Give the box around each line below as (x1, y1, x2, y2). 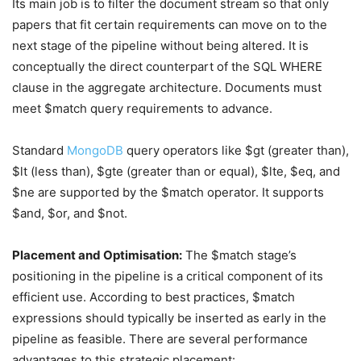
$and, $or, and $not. (12, 205, 127, 221)
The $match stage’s (182, 247, 297, 263)
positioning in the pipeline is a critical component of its (12, 268, 323, 284)
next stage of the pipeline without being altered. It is (12, 38, 309, 53)
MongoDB (67, 143, 123, 158)
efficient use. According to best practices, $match (12, 289, 295, 305)
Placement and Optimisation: (12, 247, 182, 263)
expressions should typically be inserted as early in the (12, 310, 326, 326)
